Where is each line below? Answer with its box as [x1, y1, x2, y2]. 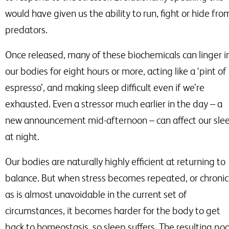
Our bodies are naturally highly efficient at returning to [5, 156, 225, 168]
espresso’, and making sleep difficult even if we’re [5, 82, 204, 94]
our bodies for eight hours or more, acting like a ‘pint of [5, 65, 226, 77]
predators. [5, 24, 48, 36]
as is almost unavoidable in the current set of [5, 189, 187, 200]
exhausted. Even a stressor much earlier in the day [5, 98, 210, 110]
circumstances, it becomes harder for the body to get [5, 205, 220, 217]
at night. [5, 131, 39, 143]
